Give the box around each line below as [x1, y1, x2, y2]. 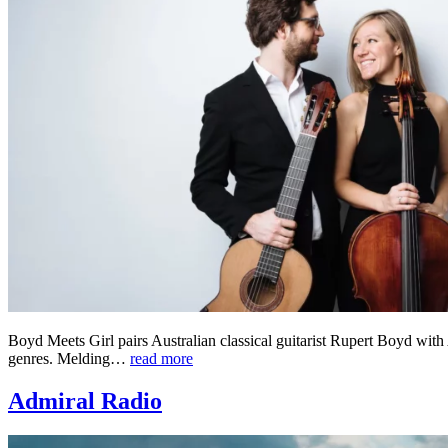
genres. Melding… [8, 349, 130, 367]
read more [130, 349, 193, 367]
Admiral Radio [8, 387, 162, 414]
